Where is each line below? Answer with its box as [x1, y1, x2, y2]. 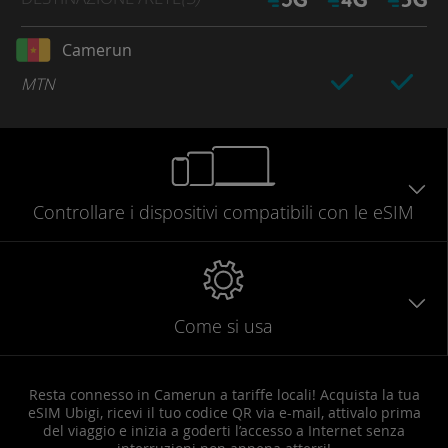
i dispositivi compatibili [130, 199, 313, 224]
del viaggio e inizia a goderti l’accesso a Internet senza [43, 420, 405, 440]
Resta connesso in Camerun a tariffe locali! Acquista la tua [28, 384, 420, 404]
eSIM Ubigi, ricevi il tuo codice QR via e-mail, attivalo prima [27, 402, 421, 422]
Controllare [33, 199, 125, 224]
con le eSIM [318, 199, 414, 224]
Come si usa [174, 313, 273, 338]
